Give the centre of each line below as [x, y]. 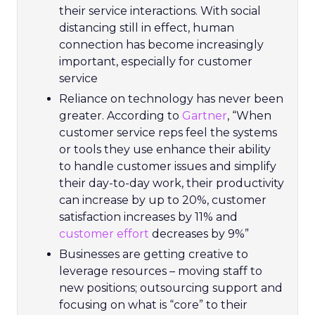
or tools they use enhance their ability [165, 149]
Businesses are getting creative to [154, 254]
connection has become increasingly [161, 45]
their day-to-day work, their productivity [172, 183]
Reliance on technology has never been [171, 99]
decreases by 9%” [199, 234]
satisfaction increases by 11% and [148, 217]
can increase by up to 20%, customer [163, 200]
